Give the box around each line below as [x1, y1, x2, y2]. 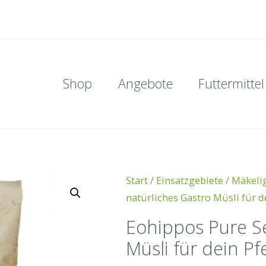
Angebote [118, 75, 173, 93]
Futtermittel [198, 75, 264, 93]
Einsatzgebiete [156, 173, 223, 188]
